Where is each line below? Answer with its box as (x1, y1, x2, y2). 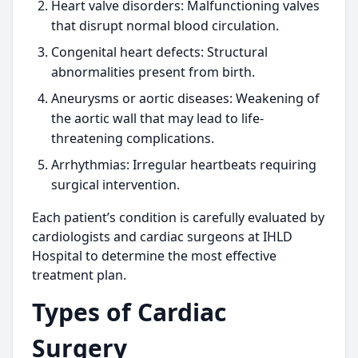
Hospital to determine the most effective (32, 247, 276, 265)
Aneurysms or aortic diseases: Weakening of (51, 89, 320, 107)
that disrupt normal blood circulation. (51, 17, 279, 34)
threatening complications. (51, 129, 214, 147)
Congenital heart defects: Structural (51, 43, 268, 61)
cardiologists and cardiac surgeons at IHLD (32, 228, 292, 245)
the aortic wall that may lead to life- (51, 109, 264, 127)
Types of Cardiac (32, 296, 226, 328)
